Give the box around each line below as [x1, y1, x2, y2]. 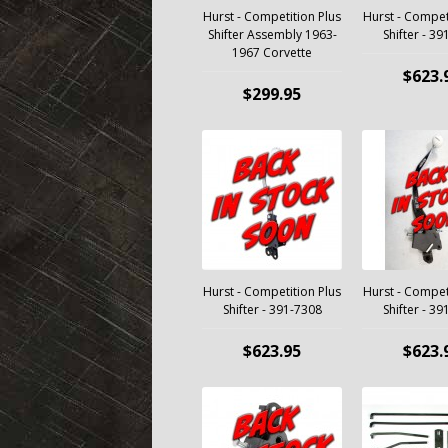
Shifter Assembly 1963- [207, 26, 337, 43]
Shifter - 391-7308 [222, 301, 322, 318]
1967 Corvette [232, 44, 312, 61]
